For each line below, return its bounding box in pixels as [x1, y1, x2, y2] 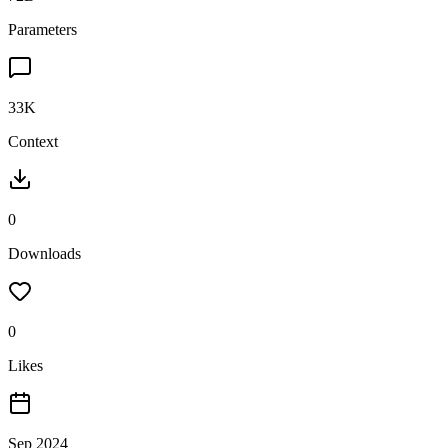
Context [8, 132, 58, 150]
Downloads [8, 244, 81, 262]
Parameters [8, 20, 77, 38]
